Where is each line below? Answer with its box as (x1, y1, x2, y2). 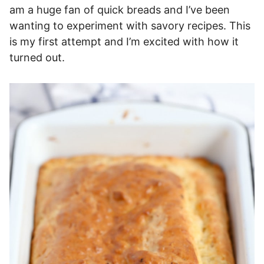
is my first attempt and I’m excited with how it (9, 35, 239, 48)
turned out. (9, 51, 65, 64)
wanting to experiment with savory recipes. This (9, 19, 250, 32)
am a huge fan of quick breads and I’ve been (9, 4, 230, 16)
